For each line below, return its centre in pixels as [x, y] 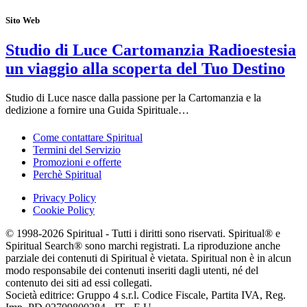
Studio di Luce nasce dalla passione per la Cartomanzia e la [133, 97]
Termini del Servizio [77, 150]
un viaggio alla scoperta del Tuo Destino [145, 68]
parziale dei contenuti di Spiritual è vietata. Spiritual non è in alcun [148, 258]
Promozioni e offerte [77, 162]
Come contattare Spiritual [88, 138]
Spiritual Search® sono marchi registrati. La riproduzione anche [143, 246]
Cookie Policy [64, 210]
